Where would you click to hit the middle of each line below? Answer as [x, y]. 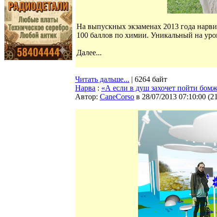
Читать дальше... [102, 79]
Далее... [89, 53]
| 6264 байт [148, 79]
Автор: [87, 97]
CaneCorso [117, 97]
